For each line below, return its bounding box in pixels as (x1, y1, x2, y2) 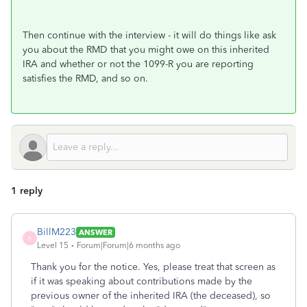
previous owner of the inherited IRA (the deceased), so (31, 290, 271, 302)
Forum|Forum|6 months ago (77, 241, 180, 250)
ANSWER (79, 227, 112, 237)
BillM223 (37, 226, 76, 238)
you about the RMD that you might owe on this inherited (23, 44, 269, 56)
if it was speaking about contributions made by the (31, 275, 252, 287)
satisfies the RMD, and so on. (23, 73, 148, 84)
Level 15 (37, 241, 69, 250)
